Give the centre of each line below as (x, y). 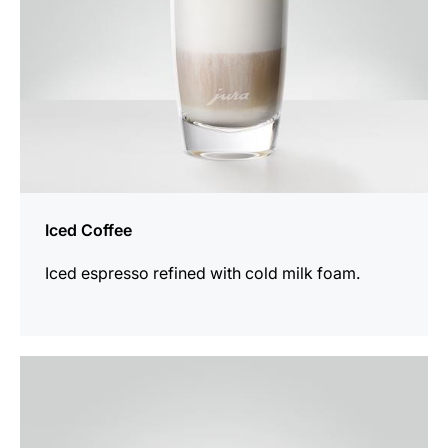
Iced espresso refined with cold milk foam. (202, 272)
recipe (42, 393)
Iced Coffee (88, 229)
